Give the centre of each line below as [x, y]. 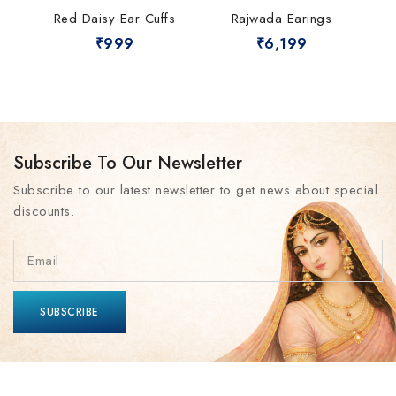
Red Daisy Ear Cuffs [114, 19]
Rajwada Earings [282, 19]
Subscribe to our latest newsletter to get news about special [195, 190]
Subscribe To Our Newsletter [128, 163]
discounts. [44, 211]
